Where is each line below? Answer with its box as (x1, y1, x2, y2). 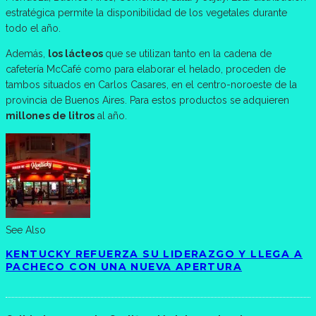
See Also (6, 224, 46, 236)
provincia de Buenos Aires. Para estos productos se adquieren (6, 94, 289, 106)
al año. (95, 109, 127, 121)
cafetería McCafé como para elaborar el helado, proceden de (6, 63, 286, 75)
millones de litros (6, 109, 95, 121)
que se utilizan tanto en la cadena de (105, 47, 272, 59)
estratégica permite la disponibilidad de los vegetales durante (6, 6, 287, 18)
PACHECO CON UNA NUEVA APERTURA (6, 260, 242, 273)
